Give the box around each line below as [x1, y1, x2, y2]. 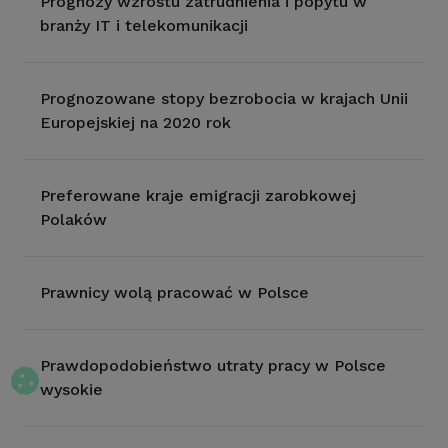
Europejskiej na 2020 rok [40, 113, 231, 132]
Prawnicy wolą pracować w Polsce [40, 283, 309, 302]
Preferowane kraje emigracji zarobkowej [40, 186, 356, 205]
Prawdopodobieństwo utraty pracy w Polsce [40, 356, 386, 375]
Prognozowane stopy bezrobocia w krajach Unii [40, 89, 408, 108]
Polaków [40, 210, 107, 229]
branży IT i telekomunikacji [40, 16, 248, 35]
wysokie [40, 380, 103, 399]
